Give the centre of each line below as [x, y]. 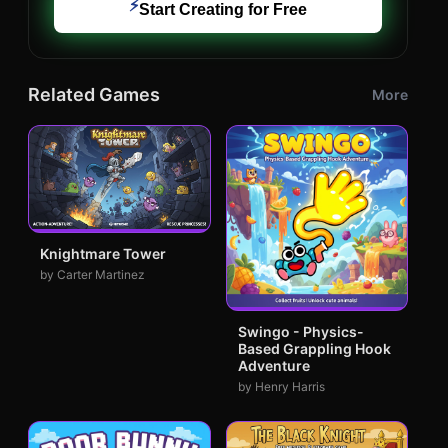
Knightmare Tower [103, 254]
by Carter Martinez [92, 275]
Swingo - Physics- [300, 331]
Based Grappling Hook [314, 348]
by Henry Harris [281, 386]
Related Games [94, 94]
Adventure [273, 365]
